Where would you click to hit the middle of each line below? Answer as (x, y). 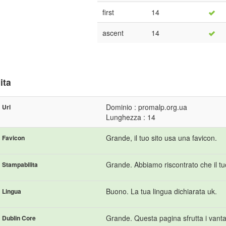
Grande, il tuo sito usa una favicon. (161, 137)
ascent (113, 33)
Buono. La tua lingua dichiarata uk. (161, 191)
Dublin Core (19, 218)
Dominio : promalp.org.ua (147, 107)
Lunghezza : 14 (131, 117)
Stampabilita (20, 164)
